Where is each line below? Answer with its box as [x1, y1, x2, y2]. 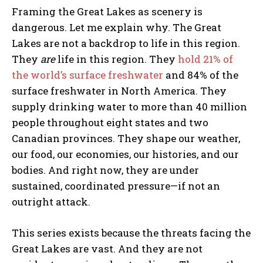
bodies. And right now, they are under [12, 163, 199, 177]
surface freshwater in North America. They [12, 83, 227, 97]
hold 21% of [176, 52, 233, 66]
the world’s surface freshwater [12, 68, 166, 82]
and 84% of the [166, 68, 238, 82]
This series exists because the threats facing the [12, 225, 251, 240]
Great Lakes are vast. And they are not [12, 241, 203, 255]
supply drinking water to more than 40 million [12, 99, 247, 113]
